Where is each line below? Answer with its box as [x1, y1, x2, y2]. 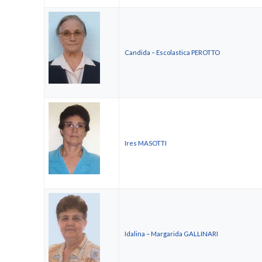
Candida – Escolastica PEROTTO [125, 49, 220, 57]
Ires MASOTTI [125, 139, 167, 147]
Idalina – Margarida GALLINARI [125, 230, 218, 238]
